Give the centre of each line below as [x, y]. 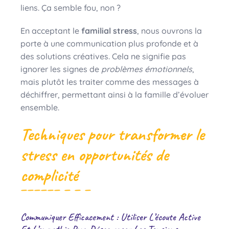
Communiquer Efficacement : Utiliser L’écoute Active [110, 217]
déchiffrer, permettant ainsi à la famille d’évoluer [114, 94]
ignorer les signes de [61, 69]
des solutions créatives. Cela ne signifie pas [103, 56]
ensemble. [40, 107]
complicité [49, 175]
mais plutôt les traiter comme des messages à [110, 82]
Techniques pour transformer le [112, 134]
